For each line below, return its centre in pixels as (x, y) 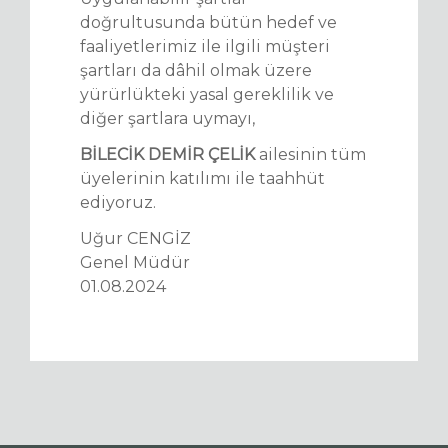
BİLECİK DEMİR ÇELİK (167, 154)
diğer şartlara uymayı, (167, 118)
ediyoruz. (118, 202)
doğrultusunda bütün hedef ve (208, 22)
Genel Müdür (135, 262)
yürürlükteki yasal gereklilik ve (207, 94)
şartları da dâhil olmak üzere (196, 70)
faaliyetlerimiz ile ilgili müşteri (205, 46)
